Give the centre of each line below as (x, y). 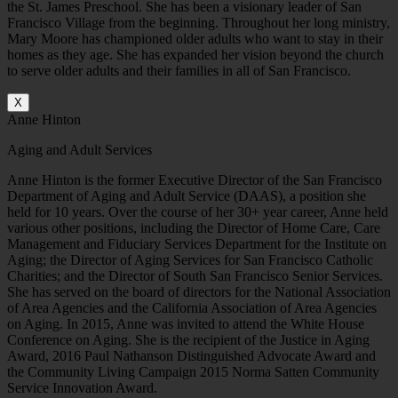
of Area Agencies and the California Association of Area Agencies (192, 308)
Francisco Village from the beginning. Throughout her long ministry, (199, 23)
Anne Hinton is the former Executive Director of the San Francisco (195, 180)
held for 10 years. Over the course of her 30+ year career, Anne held (198, 212)
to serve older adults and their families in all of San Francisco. (179, 71)
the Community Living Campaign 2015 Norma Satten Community (193, 372)
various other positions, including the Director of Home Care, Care (194, 228)
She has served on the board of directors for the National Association (199, 292)
